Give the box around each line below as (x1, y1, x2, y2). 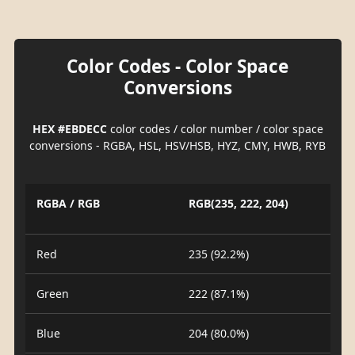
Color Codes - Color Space (67, 53, 288, 78)
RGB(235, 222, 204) (189, 196, 288, 211)
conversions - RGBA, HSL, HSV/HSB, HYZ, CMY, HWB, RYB (29, 137, 326, 153)
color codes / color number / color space (106, 120, 323, 136)
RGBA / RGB (36, 196, 100, 211)
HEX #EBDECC (32, 120, 107, 136)
